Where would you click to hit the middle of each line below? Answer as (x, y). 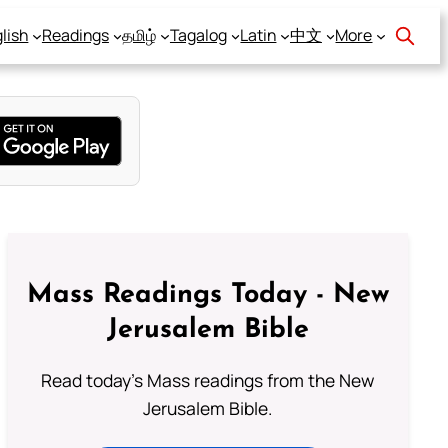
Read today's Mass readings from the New (208, 379)
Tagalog (198, 35)
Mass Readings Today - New (207, 296)
